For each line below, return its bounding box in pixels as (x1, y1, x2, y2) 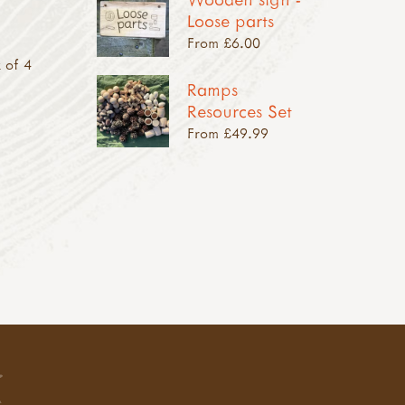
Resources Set (186, 99, 292, 123)
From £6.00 (186, 33, 260, 52)
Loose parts (186, 9, 274, 33)
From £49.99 (186, 124, 268, 143)
